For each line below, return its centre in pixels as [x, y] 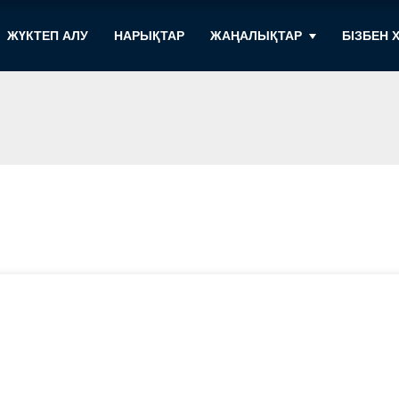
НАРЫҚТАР [150, 35]
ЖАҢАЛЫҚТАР [256, 35]
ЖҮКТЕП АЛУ [48, 35]
